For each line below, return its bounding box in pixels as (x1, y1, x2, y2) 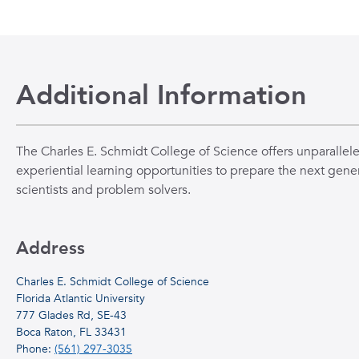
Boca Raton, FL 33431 (16, 325, 127, 340)
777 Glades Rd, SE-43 (16, 308, 127, 323)
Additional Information (16, 77, 307, 114)
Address (16, 236, 85, 260)
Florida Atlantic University (16, 291, 145, 306)
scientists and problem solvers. (16, 181, 191, 199)
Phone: (16, 341, 54, 357)
